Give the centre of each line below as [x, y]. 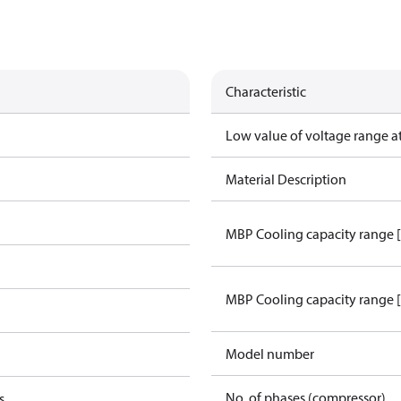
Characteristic [266, 91]
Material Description [286, 179]
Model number [270, 354]
